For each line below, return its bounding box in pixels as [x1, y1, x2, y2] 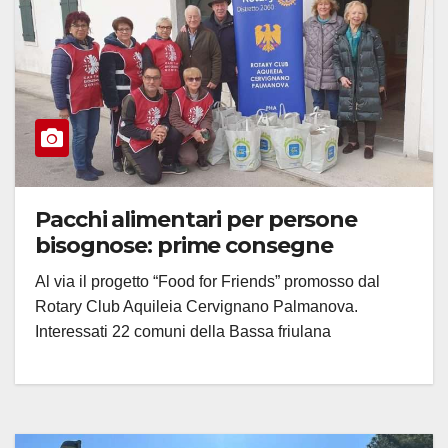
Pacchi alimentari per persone [35, 206, 358, 234]
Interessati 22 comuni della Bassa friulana [35, 323, 331, 341]
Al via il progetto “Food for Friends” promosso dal [35, 273, 380, 291]
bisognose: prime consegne [35, 232, 333, 260]
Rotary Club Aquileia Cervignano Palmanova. [35, 298, 358, 316]
